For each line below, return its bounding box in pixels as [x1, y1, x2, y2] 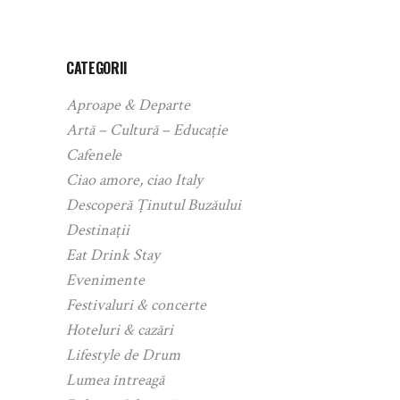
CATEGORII [66, 56, 129, 79]
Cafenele [66, 144, 121, 165]
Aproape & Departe [66, 94, 190, 115]
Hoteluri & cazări [66, 319, 173, 340]
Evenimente [66, 269, 145, 290]
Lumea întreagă [66, 369, 164, 390]
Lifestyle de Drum [66, 344, 180, 365]
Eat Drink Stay [66, 244, 160, 265]
